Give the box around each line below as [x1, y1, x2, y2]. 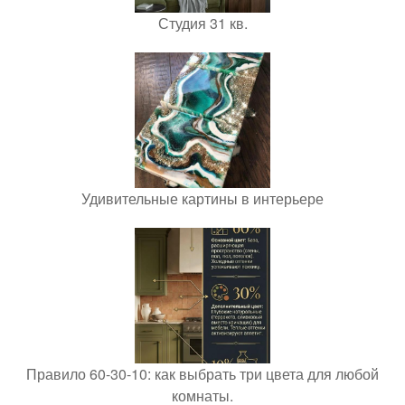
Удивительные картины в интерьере [81, 187, 324, 209]
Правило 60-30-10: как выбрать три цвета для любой [26, 363, 379, 384]
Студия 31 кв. [157, 12, 248, 33]
